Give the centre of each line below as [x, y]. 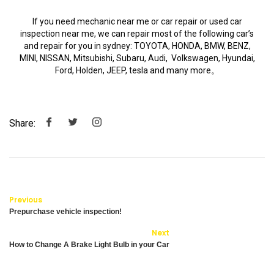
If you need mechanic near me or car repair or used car [137, 22]
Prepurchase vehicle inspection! [65, 212]
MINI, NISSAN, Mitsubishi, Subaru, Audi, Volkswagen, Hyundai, [137, 58]
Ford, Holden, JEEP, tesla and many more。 [137, 71]
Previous [26, 200]
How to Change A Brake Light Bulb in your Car [89, 245]
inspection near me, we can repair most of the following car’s [137, 34]
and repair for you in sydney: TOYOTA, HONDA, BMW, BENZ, [137, 46]
